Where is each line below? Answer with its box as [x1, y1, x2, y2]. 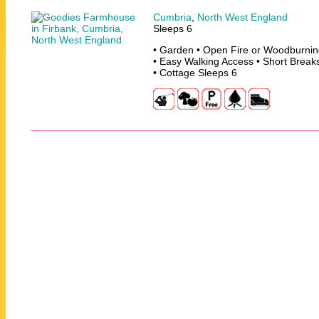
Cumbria [153, 11, 192, 23]
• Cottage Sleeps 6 [153, 67, 237, 78]
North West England [197, 11, 288, 23]
